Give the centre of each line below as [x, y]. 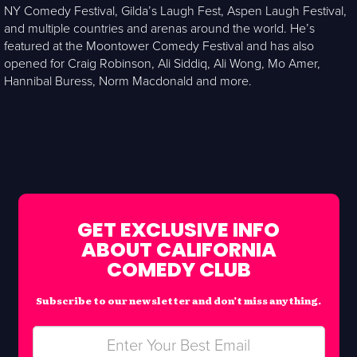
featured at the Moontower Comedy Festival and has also [159, 46]
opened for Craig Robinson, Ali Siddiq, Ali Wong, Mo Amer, [162, 64]
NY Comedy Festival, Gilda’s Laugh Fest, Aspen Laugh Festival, [175, 11]
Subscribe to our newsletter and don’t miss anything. [178, 300]
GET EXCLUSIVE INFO [178, 230]
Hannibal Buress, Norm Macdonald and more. [128, 81]
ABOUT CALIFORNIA [178, 250]
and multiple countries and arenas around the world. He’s [159, 29]
